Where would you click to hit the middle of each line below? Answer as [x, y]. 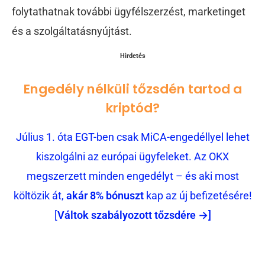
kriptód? [132, 108]
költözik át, [40, 196]
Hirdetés [132, 56]
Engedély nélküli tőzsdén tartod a [132, 89]
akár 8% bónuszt [105, 196]
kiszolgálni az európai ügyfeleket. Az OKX [132, 157]
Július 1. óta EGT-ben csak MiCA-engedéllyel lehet [132, 137]
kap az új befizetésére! [198, 196]
